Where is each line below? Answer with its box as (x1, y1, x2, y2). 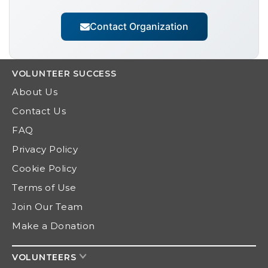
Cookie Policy (12, 163, 77, 175)
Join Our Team (12, 201, 83, 213)
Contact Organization (89, 20, 188, 33)
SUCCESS (70, 68, 117, 80)
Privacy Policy (12, 144, 78, 156)
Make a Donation (12, 220, 95, 232)
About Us (12, 86, 57, 98)
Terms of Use (12, 182, 76, 194)
